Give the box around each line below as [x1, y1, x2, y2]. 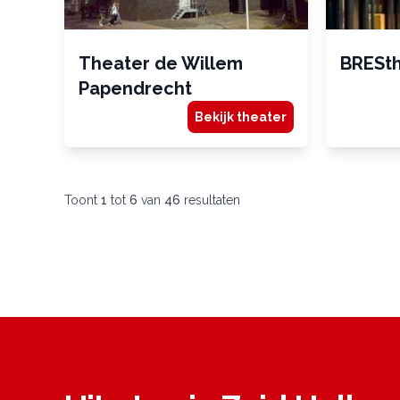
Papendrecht [79, 78, 192, 100]
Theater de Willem [79, 53, 243, 75]
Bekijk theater [195, 110, 287, 125]
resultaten [180, 193, 240, 208]
